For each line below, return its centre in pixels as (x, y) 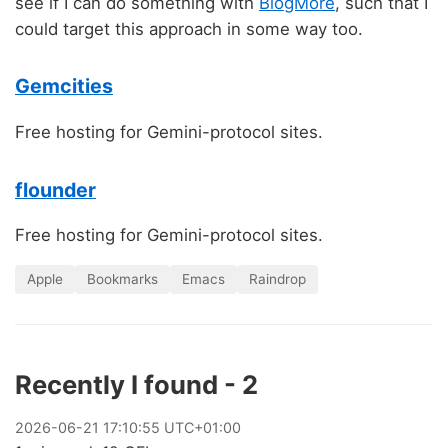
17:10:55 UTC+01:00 (170, 428)
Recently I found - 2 (136, 385)
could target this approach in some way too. (189, 28)
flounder (55, 189)
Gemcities (64, 86)
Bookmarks (122, 279)
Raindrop (277, 279)
